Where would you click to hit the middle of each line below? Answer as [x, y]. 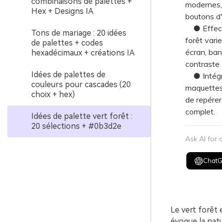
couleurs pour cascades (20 [81, 84]
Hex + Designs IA [62, 11]
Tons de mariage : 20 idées [79, 33]
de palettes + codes [67, 43]
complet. [200, 111]
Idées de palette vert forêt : [82, 116]
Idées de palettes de [68, 75]
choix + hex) [53, 94]
